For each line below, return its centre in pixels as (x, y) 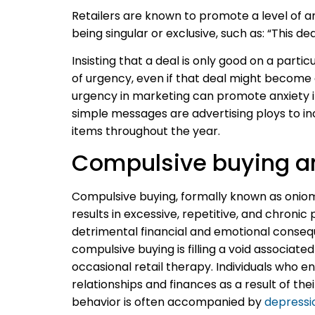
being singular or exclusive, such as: (169, 33)
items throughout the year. (146, 131)
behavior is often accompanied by (168, 302)
